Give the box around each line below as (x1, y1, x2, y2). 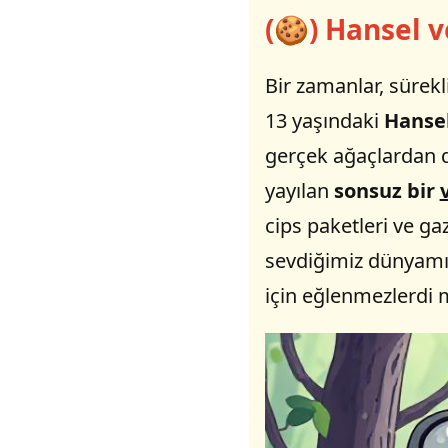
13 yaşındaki (264, 106, 384, 134)
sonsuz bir (333, 176, 440, 204)
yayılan (264, 176, 334, 204)
